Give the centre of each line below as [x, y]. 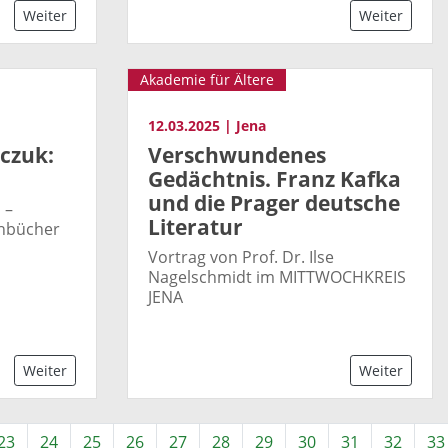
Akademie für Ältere [207, 79]
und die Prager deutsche [274, 202]
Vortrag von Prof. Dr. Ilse [241, 256]
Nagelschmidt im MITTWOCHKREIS [277, 276]
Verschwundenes [237, 154]
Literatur [195, 226]
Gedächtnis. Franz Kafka [274, 178]
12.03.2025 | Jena [207, 125]
